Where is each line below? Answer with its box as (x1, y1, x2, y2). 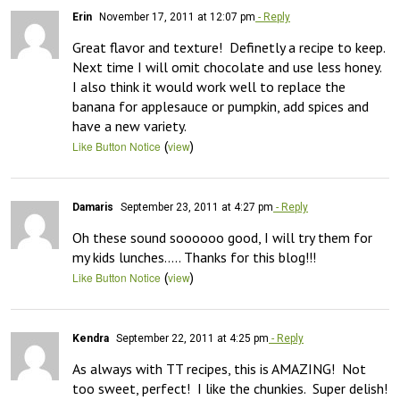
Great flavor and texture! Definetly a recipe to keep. (72, 38, 385, 56)
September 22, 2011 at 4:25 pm (113, 332, 269, 345)
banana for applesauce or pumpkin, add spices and (72, 97, 369, 115)
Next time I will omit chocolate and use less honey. (72, 58, 381, 76)
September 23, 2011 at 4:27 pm (118, 201, 273, 213)
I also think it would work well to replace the (72, 78, 346, 96)
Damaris (72, 201, 113, 213)
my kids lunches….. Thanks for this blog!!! (72, 248, 316, 266)
